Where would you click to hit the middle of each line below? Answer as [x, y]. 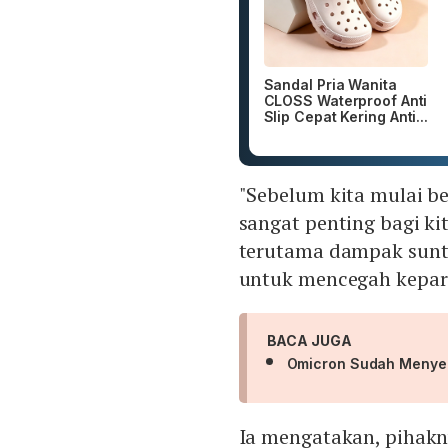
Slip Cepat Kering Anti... [345, 117]
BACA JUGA [309, 341]
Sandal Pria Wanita [330, 85]
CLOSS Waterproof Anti [345, 101]
